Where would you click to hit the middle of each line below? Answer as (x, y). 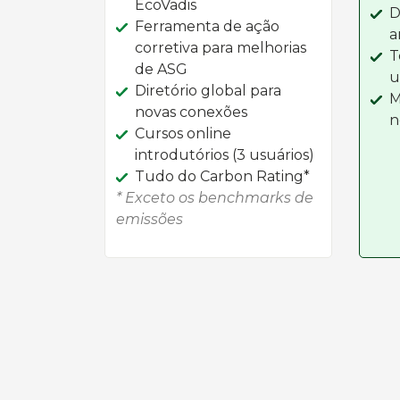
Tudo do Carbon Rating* (222, 176)
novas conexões (191, 112)
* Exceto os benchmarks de (215, 198)
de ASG (161, 69)
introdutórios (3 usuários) (225, 155)
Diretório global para (208, 91)
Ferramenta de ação (207, 26)
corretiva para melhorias (221, 48)
